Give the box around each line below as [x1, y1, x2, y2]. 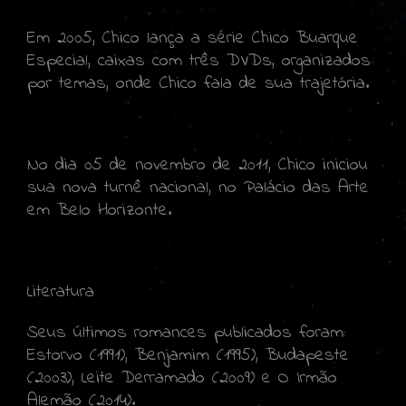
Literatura [27, 278, 94, 305]
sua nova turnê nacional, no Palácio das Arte [27, 174, 369, 201]
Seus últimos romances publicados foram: [27, 319, 345, 346]
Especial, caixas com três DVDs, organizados [27, 47, 371, 74]
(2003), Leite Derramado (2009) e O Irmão [27, 364, 337, 391]
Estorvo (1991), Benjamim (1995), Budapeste [27, 342, 349, 369]
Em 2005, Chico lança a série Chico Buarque [27, 24, 358, 52]
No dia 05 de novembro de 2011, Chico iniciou [27, 151, 368, 179]
